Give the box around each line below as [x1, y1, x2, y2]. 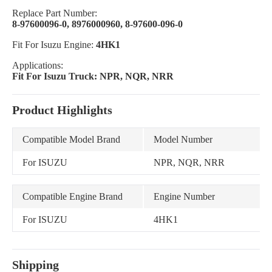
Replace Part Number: [12, 8, 97, 18]
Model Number [154, 134, 212, 144]
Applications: [12, 60, 63, 70]
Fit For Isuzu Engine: [12, 39, 96, 50]
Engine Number [154, 191, 215, 202]
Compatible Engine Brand [22, 191, 123, 202]
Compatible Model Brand [22, 134, 120, 144]
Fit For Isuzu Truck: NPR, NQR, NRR [12, 71, 174, 81]
